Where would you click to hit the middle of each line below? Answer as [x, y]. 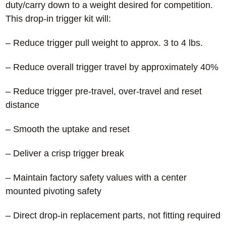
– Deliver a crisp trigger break [65, 154]
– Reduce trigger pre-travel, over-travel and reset [103, 92]
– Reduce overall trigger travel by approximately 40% [112, 67]
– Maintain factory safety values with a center [96, 178]
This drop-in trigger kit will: [58, 19]
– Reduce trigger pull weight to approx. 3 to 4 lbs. [104, 43]
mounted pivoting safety [53, 191]
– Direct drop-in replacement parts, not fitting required [113, 216]
